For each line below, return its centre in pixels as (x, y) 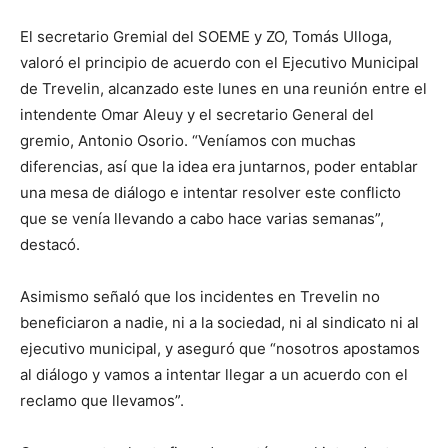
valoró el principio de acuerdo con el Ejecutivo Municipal (219, 62)
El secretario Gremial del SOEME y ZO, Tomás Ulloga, (206, 36)
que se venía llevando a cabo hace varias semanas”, (202, 218)
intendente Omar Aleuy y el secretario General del (197, 114)
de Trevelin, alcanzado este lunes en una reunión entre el (223, 88)
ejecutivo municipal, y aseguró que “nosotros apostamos (220, 348)
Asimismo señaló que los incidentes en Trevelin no (200, 296)
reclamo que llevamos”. (102, 400)
